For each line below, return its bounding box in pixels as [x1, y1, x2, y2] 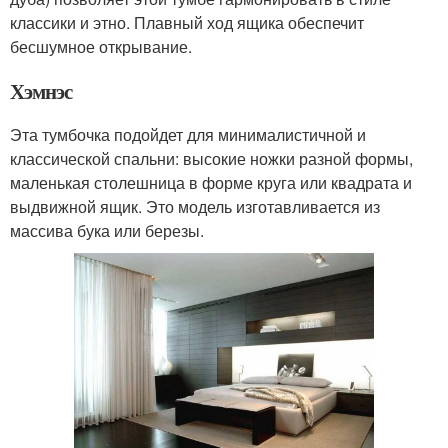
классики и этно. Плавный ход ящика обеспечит [10, 10, 364, 34]
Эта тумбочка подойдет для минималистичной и [10, 122, 366, 146]
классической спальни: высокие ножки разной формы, [10, 146, 413, 170]
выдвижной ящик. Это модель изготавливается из [10, 194, 380, 218]
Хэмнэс [10, 75, 72, 106]
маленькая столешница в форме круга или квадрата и [10, 170, 412, 194]
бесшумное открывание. [10, 34, 192, 58]
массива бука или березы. [10, 218, 204, 242]
